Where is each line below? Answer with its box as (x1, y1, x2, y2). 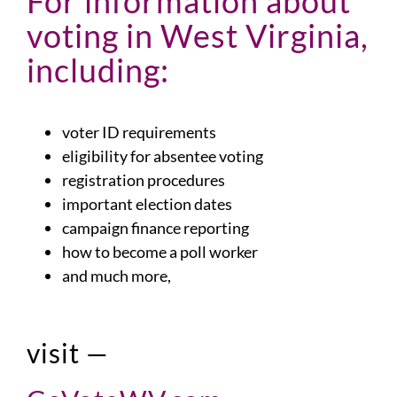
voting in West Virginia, (27, 16, 369, 55)
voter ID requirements (62, 122, 216, 142)
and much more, (62, 266, 171, 285)
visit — (27, 337, 109, 369)
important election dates (62, 194, 232, 214)
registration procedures (62, 170, 225, 190)
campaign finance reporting (62, 218, 249, 237)
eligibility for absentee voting (62, 146, 263, 166)
